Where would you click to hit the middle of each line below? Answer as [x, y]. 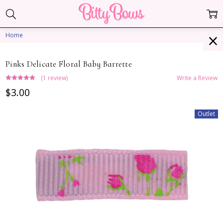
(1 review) [55, 78]
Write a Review [197, 78]
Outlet [207, 114]
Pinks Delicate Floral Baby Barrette [69, 64]
